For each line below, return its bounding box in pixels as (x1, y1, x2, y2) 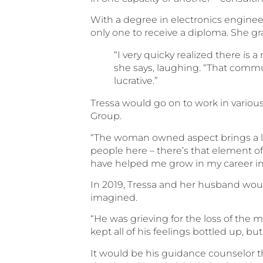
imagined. (90, 192, 138, 204)
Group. (90, 110, 122, 122)
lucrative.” (114, 75, 159, 87)
